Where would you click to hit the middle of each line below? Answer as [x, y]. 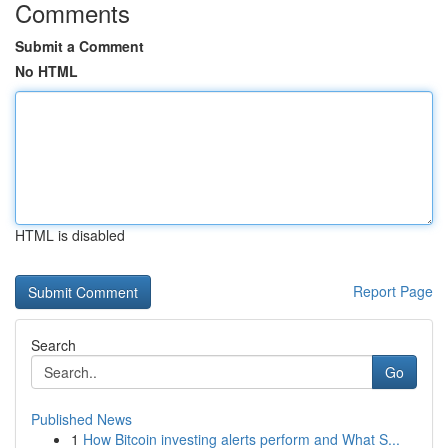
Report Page [393, 291]
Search [53, 345]
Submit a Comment [79, 46]
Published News [81, 419]
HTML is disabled [70, 235]
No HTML [46, 71]
